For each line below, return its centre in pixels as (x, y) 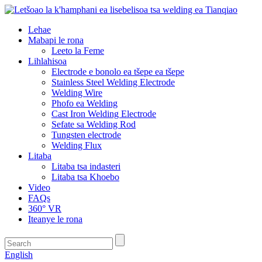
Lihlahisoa (47, 61)
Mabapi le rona (56, 40)
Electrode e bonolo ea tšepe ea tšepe (118, 72)
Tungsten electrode (86, 135)
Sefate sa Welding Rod (94, 124)
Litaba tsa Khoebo (85, 177)
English (19, 255)
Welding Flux (77, 145)
